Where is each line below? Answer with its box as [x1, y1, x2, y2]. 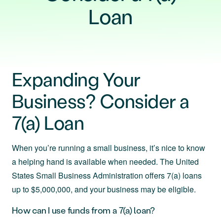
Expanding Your [12, 67, 141, 91]
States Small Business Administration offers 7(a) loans [12, 170, 202, 181]
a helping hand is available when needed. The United [12, 156, 199, 167]
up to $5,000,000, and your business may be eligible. [12, 184, 196, 195]
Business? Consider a [12, 88, 189, 113]
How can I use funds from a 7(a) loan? [12, 204, 155, 216]
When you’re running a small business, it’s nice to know [12, 142, 205, 153]
